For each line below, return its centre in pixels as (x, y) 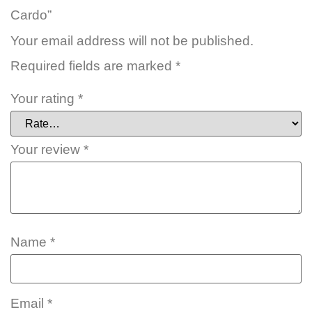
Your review (47, 150)
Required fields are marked (93, 65)
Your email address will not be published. (132, 40)
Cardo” (31, 15)
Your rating (44, 99)
